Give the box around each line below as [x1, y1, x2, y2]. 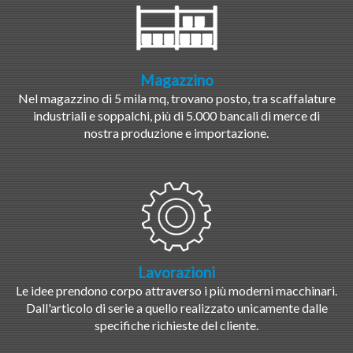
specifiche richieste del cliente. [95, 318, 258, 333]
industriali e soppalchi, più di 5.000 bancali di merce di [33, 108, 320, 124]
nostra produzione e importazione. [84, 125, 269, 141]
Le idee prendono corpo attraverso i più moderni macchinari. [16, 283, 337, 299]
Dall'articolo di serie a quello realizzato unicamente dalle [25, 300, 328, 316]
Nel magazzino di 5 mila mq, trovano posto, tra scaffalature [17, 91, 336, 106]
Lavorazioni [138, 263, 215, 282]
